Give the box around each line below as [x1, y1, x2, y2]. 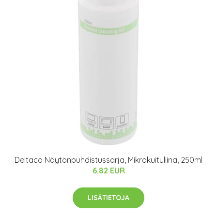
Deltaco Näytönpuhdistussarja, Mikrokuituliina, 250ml [15, 155, 202, 165]
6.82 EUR [92, 166, 125, 175]
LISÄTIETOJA [88, 193, 129, 202]
